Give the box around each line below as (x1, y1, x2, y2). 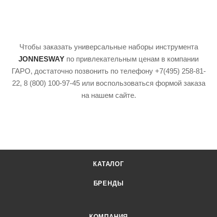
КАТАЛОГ (93, 160, 124, 168)
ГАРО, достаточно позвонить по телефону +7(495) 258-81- (11, 67, 206, 75)
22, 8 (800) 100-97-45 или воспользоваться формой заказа (12, 79, 205, 87)
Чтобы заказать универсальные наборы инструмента (19, 43, 198, 51)
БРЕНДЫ (93, 180, 124, 187)
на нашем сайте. (81, 91, 136, 99)
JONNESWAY (18, 55, 64, 63)
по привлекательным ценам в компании (64, 55, 199, 63)
